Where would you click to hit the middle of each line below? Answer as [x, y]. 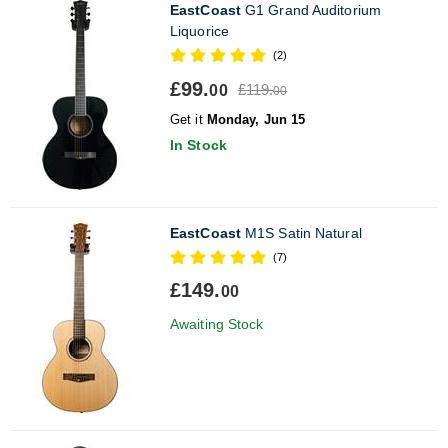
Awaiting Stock [217, 323]
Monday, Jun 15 [256, 119]
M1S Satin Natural [301, 232]
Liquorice [199, 30]
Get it [188, 119]
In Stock [198, 144]
